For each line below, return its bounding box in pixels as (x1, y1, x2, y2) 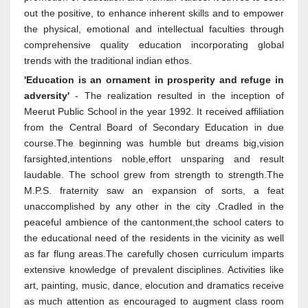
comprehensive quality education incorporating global (24, 39, 284, 50)
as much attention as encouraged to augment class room (24, 296, 284, 307)
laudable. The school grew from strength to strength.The (24, 169, 284, 180)
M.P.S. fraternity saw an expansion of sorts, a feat (24, 185, 284, 196)
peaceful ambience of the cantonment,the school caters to (24, 217, 284, 228)
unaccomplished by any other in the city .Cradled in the (24, 201, 284, 212)
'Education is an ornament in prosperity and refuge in (24, 74, 284, 85)
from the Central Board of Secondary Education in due (24, 122, 284, 133)
